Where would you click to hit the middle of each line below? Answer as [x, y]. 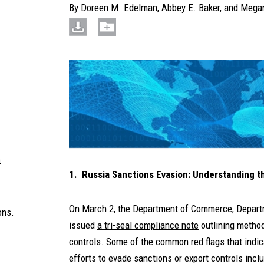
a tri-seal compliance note [148, 225]
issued [83, 225]
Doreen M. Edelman [119, 8]
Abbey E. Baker [191, 8]
